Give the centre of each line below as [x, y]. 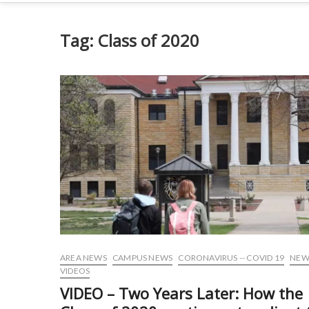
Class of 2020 [149, 40]
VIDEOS [75, 271]
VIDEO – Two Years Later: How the [181, 293]
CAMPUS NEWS [143, 258]
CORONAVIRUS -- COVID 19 [231, 258]
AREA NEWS [83, 258]
